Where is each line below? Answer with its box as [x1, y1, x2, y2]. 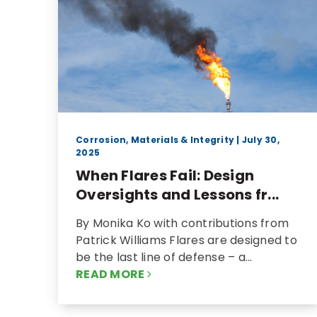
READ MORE [76, 265, 147, 282]
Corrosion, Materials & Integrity [76, 133, 234, 146]
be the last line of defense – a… [76, 248, 252, 265]
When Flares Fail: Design [76, 165, 254, 185]
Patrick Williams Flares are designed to [76, 231, 297, 248]
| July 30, [234, 133, 279, 146]
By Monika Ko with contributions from [76, 214, 289, 231]
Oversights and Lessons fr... [76, 184, 279, 204]
